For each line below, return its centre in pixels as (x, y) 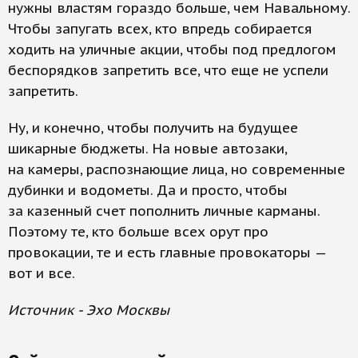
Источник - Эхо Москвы (89, 310)
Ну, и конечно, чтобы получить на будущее (153, 128)
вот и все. (42, 273)
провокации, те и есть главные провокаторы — (167, 253)
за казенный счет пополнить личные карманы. (164, 211)
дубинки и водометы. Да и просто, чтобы (148, 190)
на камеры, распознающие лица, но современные (177, 169)
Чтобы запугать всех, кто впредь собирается (160, 29)
